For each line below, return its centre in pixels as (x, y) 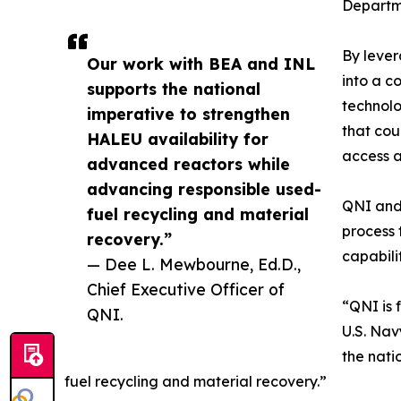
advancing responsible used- (204, 188)
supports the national (174, 88)
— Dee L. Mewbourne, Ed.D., (194, 264)
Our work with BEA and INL (201, 63)
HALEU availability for (178, 138)
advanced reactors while (188, 163)
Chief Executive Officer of (186, 289)
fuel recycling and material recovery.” (196, 381)
